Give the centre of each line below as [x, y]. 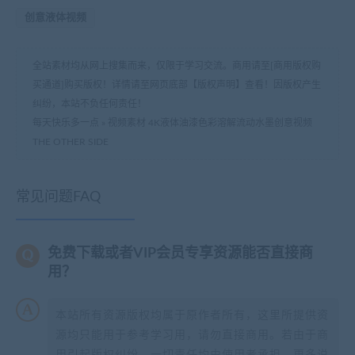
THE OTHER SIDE [71, 141]
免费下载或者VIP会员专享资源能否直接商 [180, 253]
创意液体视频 [55, 17]
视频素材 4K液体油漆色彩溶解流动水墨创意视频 [210, 122]
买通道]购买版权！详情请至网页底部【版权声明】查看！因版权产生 [177, 84]
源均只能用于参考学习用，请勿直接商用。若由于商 [192, 335]
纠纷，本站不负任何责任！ [90, 103]
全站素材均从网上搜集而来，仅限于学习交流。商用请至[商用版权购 [177, 65]
